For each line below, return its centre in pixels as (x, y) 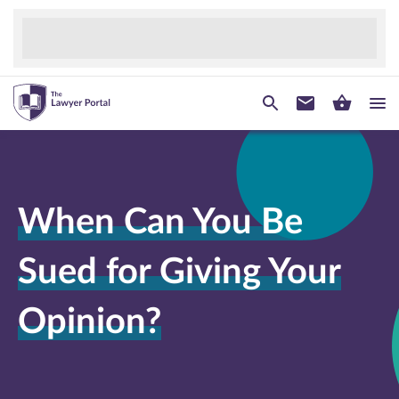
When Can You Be (160, 223)
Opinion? (90, 322)
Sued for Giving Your (179, 273)
